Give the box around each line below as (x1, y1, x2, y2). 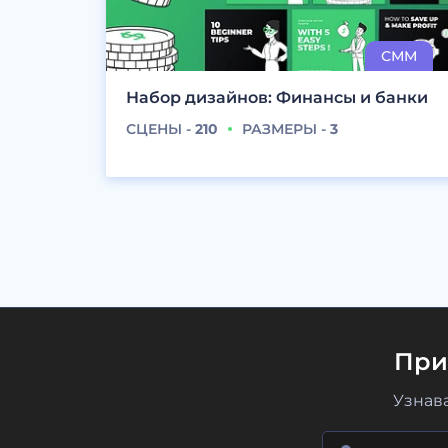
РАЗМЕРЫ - (242, 120, 331, 139)
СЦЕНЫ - (126, 120, 196, 139)
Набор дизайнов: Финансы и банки (126, 88, 429, 108)
